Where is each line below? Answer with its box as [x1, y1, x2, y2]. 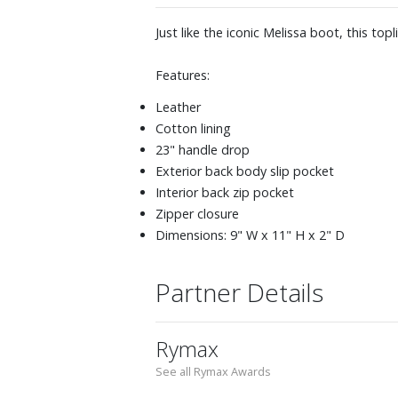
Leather [155, 98, 201, 115]
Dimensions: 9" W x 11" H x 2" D [155, 226, 345, 243]
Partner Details [155, 275, 323, 309]
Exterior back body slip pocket [155, 162, 334, 179]
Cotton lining [155, 119, 231, 137]
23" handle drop [155, 140, 250, 158]
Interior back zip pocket [155, 183, 294, 201]
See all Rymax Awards [155, 362, 271, 379]
